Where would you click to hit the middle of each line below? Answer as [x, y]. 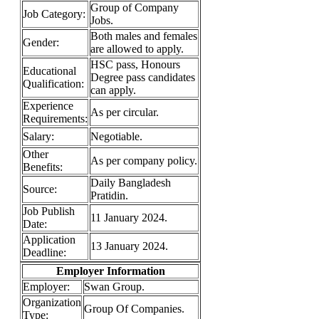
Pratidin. [109, 195]
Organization [52, 302]
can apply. [113, 90]
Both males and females [144, 36]
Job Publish [49, 211]
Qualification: [53, 84]
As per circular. [125, 112]
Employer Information [110, 271]
